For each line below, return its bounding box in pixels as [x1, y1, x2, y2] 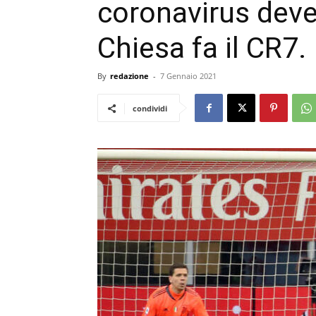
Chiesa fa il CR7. [97, 31, 306, 65]
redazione [110, 71, 149, 81]
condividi [133, 103, 167, 114]
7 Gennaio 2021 [160, 71, 217, 81]
